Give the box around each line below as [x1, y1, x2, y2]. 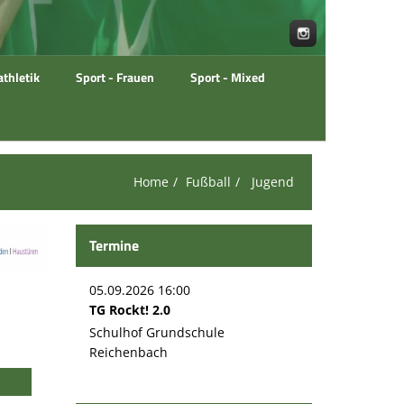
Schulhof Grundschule [88, 324, 225, 341]
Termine [88, 234, 139, 256]
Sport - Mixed [190, 68, 265, 87]
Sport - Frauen [76, 68, 154, 87]
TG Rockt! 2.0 [88, 301, 170, 318]
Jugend [248, 173, 294, 190]
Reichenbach [88, 344, 168, 361]
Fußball [186, 173, 231, 190]
